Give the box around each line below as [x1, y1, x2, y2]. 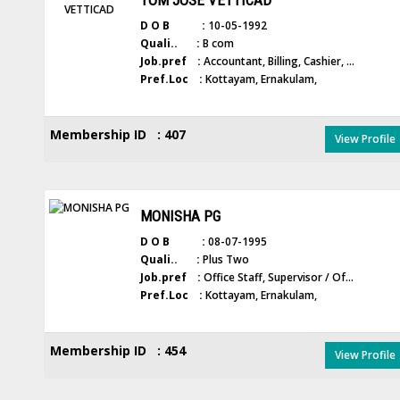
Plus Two [199, 252, 249, 267]
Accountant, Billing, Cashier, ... [200, 54, 354, 69]
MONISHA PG [139, 207, 221, 225]
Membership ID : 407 [49, 126, 186, 143]
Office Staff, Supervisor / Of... [200, 270, 354, 285]
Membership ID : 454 [49, 342, 186, 359]
